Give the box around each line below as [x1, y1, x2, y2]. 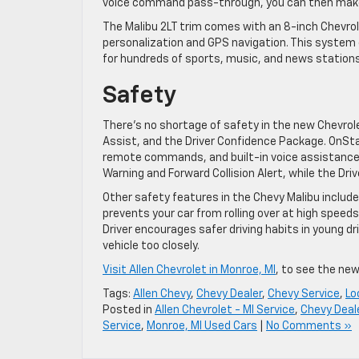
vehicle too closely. [103, 240, 200, 252]
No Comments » [266, 320, 352, 332]
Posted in [103, 304, 155, 316]
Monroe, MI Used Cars [147, 320, 257, 332]
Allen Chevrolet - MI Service [155, 304, 295, 316]
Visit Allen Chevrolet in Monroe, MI [103, 264, 276, 276]
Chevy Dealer [196, 288, 262, 300]
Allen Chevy [133, 288, 191, 300]
